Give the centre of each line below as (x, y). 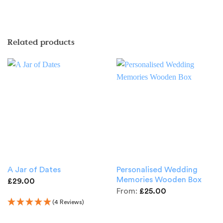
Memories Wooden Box (159, 180)
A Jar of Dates (34, 170)
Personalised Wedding (157, 170)
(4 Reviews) (68, 202)
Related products (41, 42)
